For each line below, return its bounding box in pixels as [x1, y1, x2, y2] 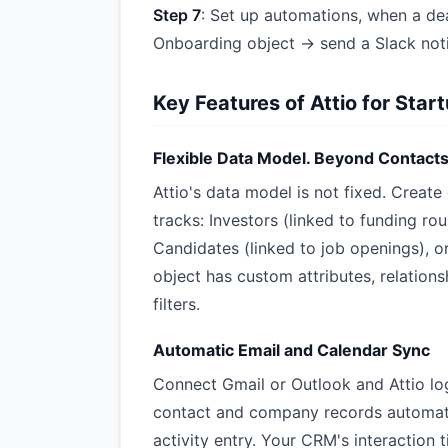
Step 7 [153, 5, 201, 25]
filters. [153, 294, 200, 314]
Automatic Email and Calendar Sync [153, 340, 430, 360]
